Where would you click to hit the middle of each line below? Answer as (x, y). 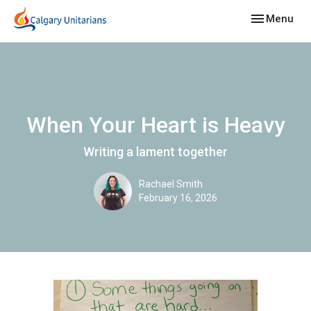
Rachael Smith (171, 184)
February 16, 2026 (178, 198)
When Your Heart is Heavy (155, 125)
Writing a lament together (155, 152)
